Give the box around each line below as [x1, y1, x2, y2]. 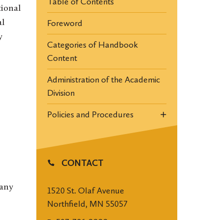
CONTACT [59, 158, 104, 168]
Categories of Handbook [47, 39, 138, 50]
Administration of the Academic [47, 74, 160, 85]
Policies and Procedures [47, 109, 134, 120]
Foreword [47, 18, 82, 28]
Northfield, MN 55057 [47, 198, 128, 209]
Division [47, 87, 75, 98]
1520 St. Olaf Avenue [47, 185, 124, 196]
